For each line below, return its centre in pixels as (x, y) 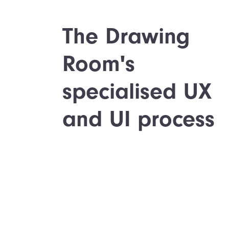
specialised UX (137, 91)
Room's (99, 64)
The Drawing (126, 36)
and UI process (139, 119)
